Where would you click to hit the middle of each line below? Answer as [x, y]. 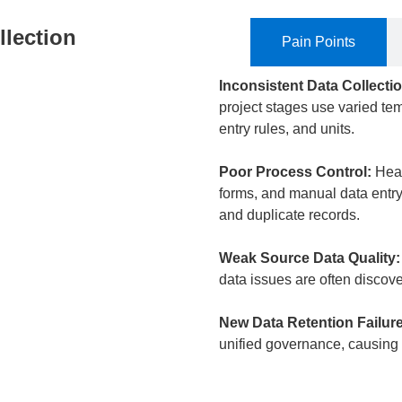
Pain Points [319, 42]
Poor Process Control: [295, 172]
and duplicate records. [289, 215]
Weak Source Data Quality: [310, 258]
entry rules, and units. [287, 129]
